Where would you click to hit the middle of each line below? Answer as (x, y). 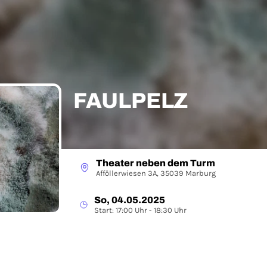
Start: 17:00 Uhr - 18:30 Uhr (140, 210)
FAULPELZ (131, 101)
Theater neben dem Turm (156, 163)
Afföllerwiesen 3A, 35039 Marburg (156, 173)
